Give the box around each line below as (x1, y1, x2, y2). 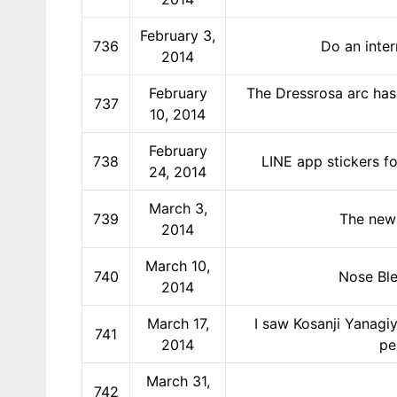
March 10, (145, 256, 210, 275)
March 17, (146, 314, 209, 332)
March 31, (145, 371, 210, 390)
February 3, (140, 26, 215, 44)
